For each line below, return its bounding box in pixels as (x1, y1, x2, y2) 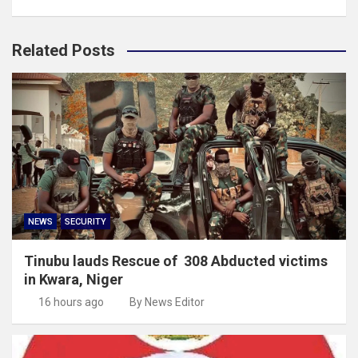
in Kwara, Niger (24, 270, 123, 288)
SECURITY (65, 216, 106, 227)
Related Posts (12, 40, 115, 60)
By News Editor (129, 295, 205, 308)
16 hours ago (38, 295, 104, 308)
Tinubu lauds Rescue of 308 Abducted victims (24, 252, 328, 269)
